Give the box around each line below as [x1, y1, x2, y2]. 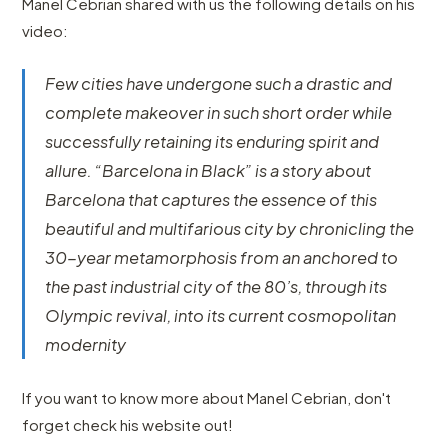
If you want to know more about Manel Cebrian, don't [22, 387, 392, 407]
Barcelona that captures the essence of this [45, 188, 378, 210]
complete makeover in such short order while [45, 101, 393, 123]
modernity [45, 333, 127, 355]
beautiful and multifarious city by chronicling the [45, 217, 415, 239]
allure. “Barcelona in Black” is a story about [45, 159, 372, 181]
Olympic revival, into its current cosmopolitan [45, 304, 397, 326]
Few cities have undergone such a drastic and [45, 72, 393, 94]
